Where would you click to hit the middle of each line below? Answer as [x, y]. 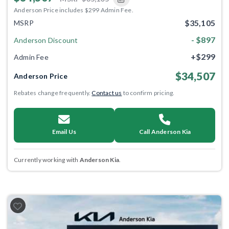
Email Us [64, 132]
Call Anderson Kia [165, 132]
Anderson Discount [46, 40]
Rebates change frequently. [53, 93]
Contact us [107, 93]
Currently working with [47, 160]
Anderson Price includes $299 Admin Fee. [74, 10]
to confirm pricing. [148, 93]
